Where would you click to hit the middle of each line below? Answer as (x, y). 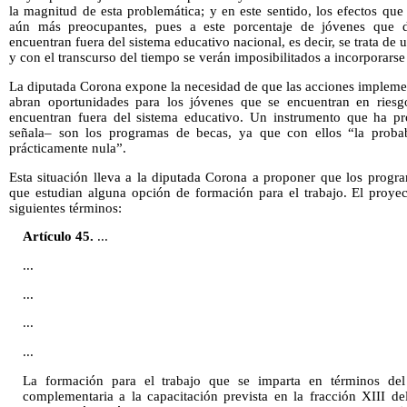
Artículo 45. (60, 237)
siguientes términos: (65, 208)
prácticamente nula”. (68, 148)
